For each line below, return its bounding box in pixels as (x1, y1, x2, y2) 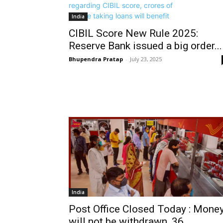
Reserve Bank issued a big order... (69, 40, 222, 52)
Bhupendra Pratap (69, 55, 123, 63)
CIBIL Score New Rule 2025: (69, 27, 198, 39)
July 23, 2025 (130, 55, 162, 63)
